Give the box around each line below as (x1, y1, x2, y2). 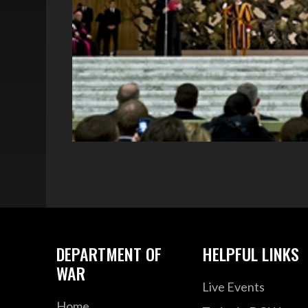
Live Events (201, 278, 265, 294)
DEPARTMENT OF (56, 241, 162, 266)
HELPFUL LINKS (201, 241, 299, 266)
